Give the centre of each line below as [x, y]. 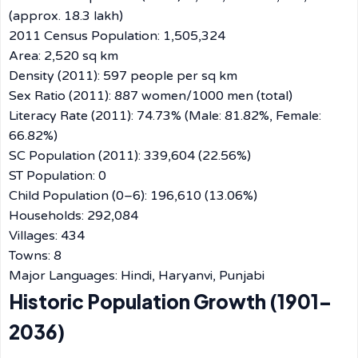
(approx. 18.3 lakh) [66, 16]
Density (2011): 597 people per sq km [123, 76]
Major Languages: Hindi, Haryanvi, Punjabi [137, 276]
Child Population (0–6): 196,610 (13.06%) [133, 196]
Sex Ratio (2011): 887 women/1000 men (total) [151, 96]
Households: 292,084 [74, 216]
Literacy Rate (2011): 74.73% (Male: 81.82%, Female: [165, 116]
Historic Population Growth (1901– [170, 301]
